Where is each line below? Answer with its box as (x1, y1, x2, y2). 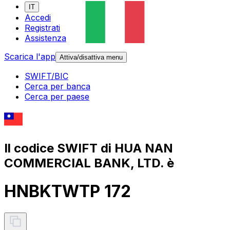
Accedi (25, 12, 51, 23)
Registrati (25, 23, 60, 33)
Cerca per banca (25, 81, 90, 92)
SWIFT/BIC (25, 71, 68, 82)
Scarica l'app (4, 51, 55, 62)
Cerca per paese (25, 91, 89, 102)
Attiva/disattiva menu (60, 53, 123, 62)
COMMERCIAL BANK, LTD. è (4, 155, 174, 170)
